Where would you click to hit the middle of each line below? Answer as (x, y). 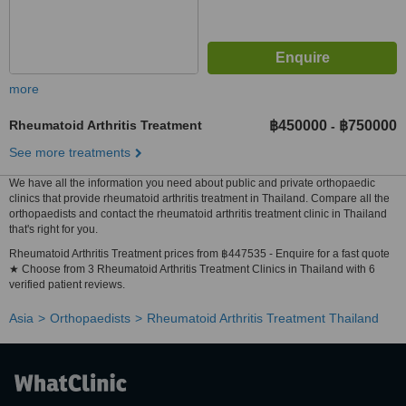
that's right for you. (53, 229)
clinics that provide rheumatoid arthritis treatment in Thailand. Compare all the (199, 198)
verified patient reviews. (67, 285)
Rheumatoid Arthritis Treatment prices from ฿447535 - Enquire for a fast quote (199, 254)
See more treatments (70, 152)
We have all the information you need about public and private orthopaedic (192, 183)
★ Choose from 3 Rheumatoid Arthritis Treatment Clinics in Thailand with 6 (192, 269)
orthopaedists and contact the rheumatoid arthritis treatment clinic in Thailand (198, 214)
